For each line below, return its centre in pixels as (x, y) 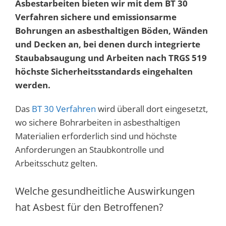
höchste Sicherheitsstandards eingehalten (104, 72)
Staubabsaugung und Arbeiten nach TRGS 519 (111, 58)
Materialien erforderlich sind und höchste (96, 136)
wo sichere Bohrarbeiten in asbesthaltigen (98, 123)
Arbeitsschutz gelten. (56, 163)
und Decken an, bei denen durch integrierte (108, 44)
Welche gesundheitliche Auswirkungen (105, 191)
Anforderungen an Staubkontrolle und (90, 150)
